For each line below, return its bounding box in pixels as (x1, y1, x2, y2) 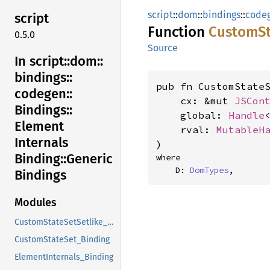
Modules (14, 196, 57, 210)
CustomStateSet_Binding (14, 234, 110, 245)
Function (148, 24, 209, 40)
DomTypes (190, 165, 228, 175)
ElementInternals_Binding (14, 252, 113, 263)
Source (148, 42, 178, 54)
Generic (66, 150, 113, 167)
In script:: (14, 52, 70, 69)
